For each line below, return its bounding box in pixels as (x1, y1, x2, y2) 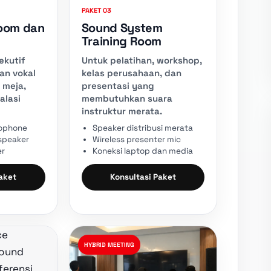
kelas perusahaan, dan (81, 67, 181, 79)
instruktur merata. (81, 105, 162, 117)
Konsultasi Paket (109, 172, 176, 182)
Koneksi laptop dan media (92, 145, 193, 156)
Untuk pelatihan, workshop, (81, 54, 202, 66)
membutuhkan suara (81, 92, 172, 104)
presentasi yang (81, 79, 154, 91)
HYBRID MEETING (83, 240, 134, 249)
